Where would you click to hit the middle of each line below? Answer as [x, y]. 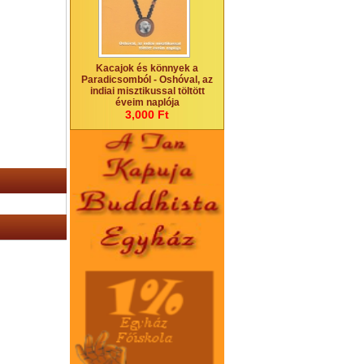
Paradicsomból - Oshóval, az [147, 80]
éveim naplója [147, 102]
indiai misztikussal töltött [147, 91]
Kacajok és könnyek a [147, 68]
